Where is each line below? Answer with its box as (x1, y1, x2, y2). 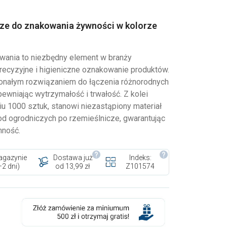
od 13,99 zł (55, 162, 90, 171)
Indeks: (129, 154, 152, 162)
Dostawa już (53, 154, 93, 162)
